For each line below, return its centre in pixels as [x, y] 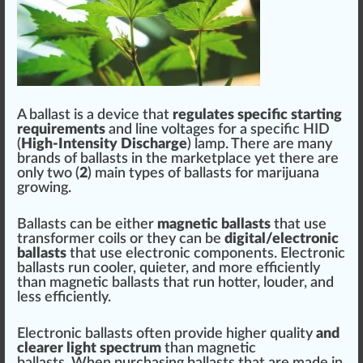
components [234, 254]
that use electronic [130, 254]
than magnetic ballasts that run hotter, [140, 283]
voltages [188, 130]
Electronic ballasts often [96, 334]
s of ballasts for [207, 173]
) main [108, 173]
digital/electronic [282, 239]
